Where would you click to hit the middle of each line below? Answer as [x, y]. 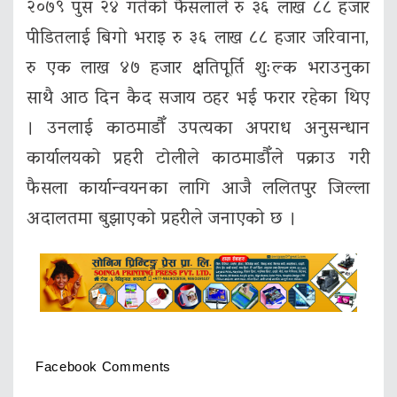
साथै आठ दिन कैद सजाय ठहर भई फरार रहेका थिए [198, 100]
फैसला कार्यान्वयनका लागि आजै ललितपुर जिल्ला [198, 190]
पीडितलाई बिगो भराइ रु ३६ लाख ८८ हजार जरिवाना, [198, 39]
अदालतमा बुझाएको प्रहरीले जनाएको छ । [162, 220]
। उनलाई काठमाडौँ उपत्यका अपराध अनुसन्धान [198, 130]
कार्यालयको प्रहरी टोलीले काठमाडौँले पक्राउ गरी [198, 160]
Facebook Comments [103, 366]
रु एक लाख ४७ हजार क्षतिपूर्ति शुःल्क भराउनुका [198, 70]
